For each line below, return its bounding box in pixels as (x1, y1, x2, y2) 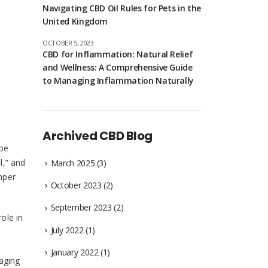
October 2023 (50, 179, 102, 191)
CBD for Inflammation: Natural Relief (42, 48, 193, 60)
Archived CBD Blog (42, 127, 153, 144)
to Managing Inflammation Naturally (42, 74, 194, 86)
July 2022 (50, 224, 84, 236)
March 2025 (50, 157, 95, 169)
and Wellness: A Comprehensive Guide (42, 61, 193, 73)
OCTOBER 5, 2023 (42, 38, 94, 47)
